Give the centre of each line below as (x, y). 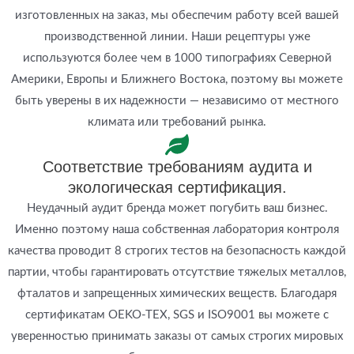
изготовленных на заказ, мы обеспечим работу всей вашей (177, 15)
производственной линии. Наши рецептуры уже (177, 36)
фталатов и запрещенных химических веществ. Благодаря (177, 293)
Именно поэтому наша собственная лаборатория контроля (177, 229)
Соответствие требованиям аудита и (177, 166)
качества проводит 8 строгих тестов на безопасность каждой (177, 250)
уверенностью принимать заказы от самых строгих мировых (177, 336)
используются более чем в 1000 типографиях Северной (177, 58)
